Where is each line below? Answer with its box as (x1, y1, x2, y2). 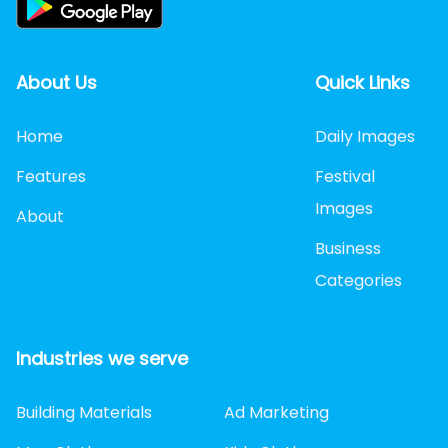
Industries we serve (16, 346, 188, 372)
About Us (16, 70, 97, 96)
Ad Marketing (224, 401, 329, 425)
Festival (314, 165, 375, 189)
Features (16, 165, 86, 189)
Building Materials (16, 401, 152, 425)
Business (314, 237, 381, 261)
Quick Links (314, 70, 410, 96)
